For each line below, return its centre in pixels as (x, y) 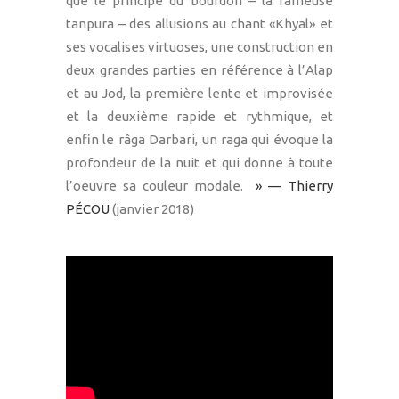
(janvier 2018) (152, 209)
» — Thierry (291, 186)
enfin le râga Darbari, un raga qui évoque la (199, 139)
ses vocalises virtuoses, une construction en (199, 47)
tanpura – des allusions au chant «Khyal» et (199, 24)
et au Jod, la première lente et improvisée (199, 93)
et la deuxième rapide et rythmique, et (199, 116)
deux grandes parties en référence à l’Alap (199, 70)
